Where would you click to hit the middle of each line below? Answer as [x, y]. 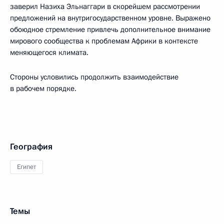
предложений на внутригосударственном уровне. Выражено [110, 18]
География [31, 147]
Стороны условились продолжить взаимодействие [94, 77]
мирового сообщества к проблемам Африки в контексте [104, 41]
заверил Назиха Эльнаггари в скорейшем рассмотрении [105, 6]
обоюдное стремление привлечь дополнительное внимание [110, 29]
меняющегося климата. [49, 52]
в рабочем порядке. [43, 88]
